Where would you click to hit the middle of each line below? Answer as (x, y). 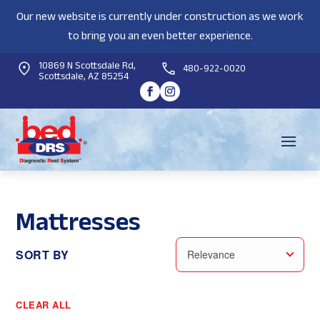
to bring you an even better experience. (160, 36)
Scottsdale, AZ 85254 (84, 76)
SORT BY (42, 255)
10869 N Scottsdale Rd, (87, 65)
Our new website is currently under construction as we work (160, 16)
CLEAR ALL (44, 305)
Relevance (211, 255)
